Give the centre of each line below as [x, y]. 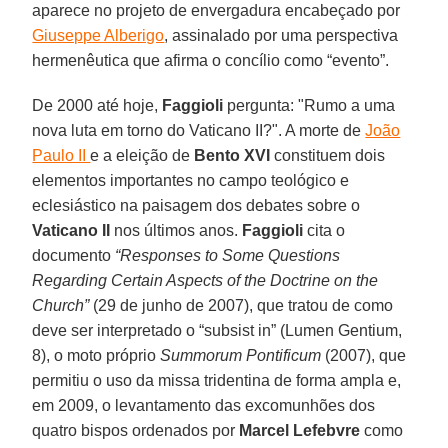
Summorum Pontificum [243, 355]
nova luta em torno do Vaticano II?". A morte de [199, 130]
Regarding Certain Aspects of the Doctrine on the [205, 280]
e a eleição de [142, 155]
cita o [326, 230]
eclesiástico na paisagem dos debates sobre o [196, 205]
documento [74, 255]
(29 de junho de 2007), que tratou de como [243, 305]
